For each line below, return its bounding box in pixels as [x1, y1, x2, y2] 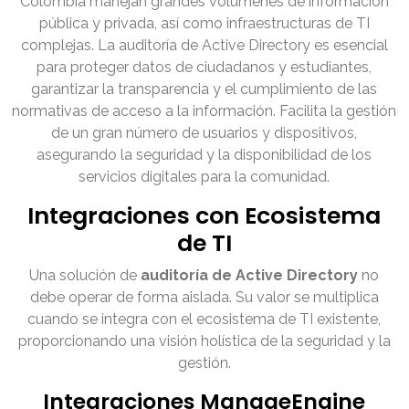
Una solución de [29, 267, 142, 285]
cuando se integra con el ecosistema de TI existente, [27, 310, 382, 329]
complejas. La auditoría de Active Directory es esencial [21, 37, 388, 55]
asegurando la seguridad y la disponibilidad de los [37, 146, 372, 164]
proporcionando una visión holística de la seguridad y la [18, 332, 391, 351]
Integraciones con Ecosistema [27, 200, 382, 233]
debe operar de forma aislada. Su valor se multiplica [30, 288, 379, 307]
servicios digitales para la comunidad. [79, 168, 330, 186]
